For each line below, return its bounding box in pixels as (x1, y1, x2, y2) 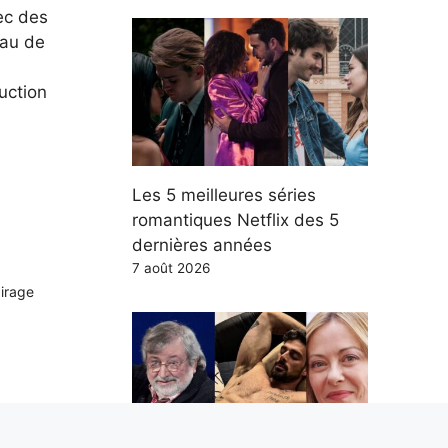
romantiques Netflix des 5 (132, 209, 339, 230)
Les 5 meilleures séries (132, 184, 316, 205)
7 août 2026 (132, 259, 210, 276)
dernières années (132, 234, 272, 255)
